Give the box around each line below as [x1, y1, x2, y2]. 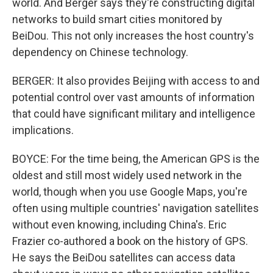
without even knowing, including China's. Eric [12, 218, 227, 231]
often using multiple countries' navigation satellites [12, 202, 259, 214]
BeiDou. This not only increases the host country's [12, 29, 254, 42]
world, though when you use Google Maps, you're [12, 185, 247, 198]
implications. [12, 124, 74, 136]
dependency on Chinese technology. [12, 46, 188, 58]
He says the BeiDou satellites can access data [12, 251, 235, 264]
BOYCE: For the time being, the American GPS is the [12, 152, 260, 165]
